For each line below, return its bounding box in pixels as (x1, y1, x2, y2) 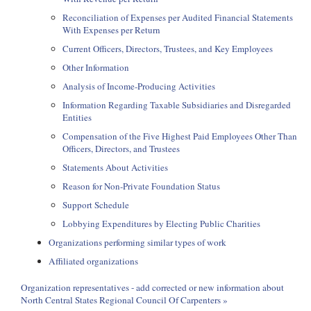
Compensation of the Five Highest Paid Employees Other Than (62, 130, 297, 142)
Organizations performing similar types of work (49, 236, 226, 249)
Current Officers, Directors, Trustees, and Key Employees (62, 42, 273, 55)
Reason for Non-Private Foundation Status (62, 180, 220, 192)
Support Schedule (62, 199, 129, 211)
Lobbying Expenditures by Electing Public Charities (62, 217, 260, 230)
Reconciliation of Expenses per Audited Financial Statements (62, 11, 293, 24)
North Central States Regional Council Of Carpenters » (21, 294, 228, 306)
